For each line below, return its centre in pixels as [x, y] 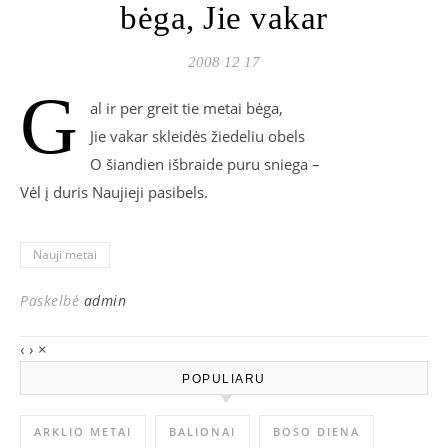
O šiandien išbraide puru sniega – [205, 164]
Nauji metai [65, 254]
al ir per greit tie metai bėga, [186, 108]
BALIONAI [202, 431]
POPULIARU [224, 379]
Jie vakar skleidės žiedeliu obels [197, 136]
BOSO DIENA [316, 431]
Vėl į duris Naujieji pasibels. [114, 192]
